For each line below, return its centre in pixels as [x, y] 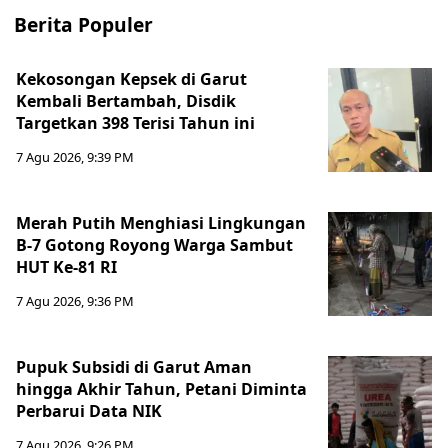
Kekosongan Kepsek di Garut [131, 79]
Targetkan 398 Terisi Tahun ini [135, 123]
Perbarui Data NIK [89, 411]
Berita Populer [83, 24]
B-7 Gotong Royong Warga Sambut [154, 245]
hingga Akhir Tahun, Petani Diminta [161, 389]
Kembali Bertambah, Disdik [126, 101]
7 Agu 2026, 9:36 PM [75, 301]
